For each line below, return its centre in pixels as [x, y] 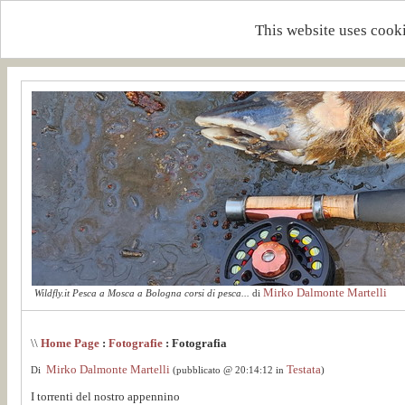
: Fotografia [195, 343]
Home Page [70, 343]
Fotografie [136, 343]
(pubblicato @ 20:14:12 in [228, 371]
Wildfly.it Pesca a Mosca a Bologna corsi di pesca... [142, 293]
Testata [304, 370]
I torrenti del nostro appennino [105, 396]
